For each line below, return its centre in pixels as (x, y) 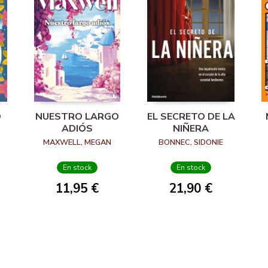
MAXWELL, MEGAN (77, 143)
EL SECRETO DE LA (191, 117)
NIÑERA (191, 129)
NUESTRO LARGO (77, 117)
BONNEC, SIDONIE (191, 143)
